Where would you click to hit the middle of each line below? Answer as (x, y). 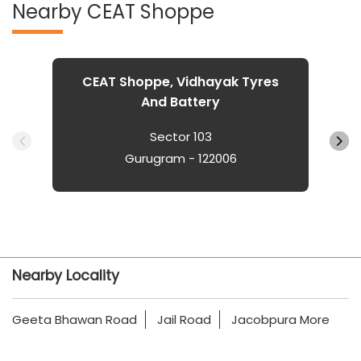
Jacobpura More (280, 319)
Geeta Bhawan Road (75, 319)
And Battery (180, 102)
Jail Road (184, 319)
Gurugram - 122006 (180, 158)
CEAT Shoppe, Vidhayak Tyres (180, 81)
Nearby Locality (66, 275)
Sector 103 (180, 136)
